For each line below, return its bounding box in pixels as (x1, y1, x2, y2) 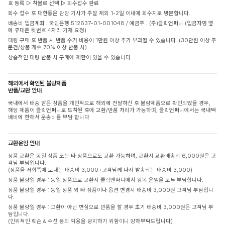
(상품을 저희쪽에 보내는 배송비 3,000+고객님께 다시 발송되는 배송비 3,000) (8, 166, 192, 173)
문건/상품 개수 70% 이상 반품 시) (8, 44, 87, 51)
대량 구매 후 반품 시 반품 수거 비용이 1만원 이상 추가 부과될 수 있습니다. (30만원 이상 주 (8, 37, 216, 44)
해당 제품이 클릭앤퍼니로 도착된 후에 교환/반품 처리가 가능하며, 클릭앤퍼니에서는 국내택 (8, 106, 216, 114)
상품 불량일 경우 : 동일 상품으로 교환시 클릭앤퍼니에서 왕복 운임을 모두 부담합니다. (8, 176, 203, 183)
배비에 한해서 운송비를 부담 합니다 (8, 114, 89, 121)
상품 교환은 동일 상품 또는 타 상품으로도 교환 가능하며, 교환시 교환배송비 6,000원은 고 (8, 152, 216, 159)
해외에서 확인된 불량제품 (8, 79, 66, 87)
